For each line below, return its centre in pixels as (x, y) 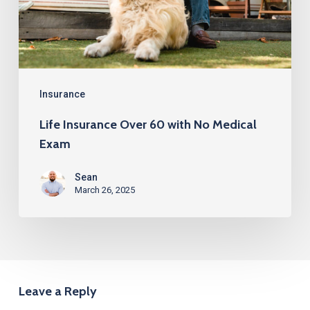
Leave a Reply (57, 292)
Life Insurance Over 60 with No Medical (148, 125)
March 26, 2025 (104, 190)
